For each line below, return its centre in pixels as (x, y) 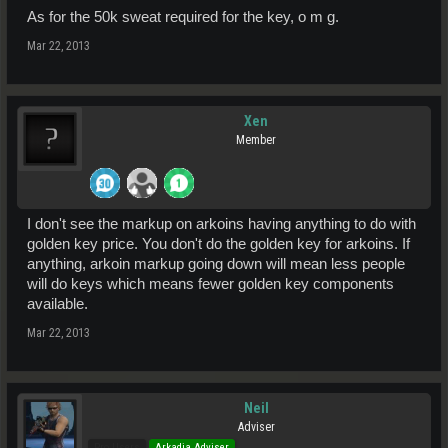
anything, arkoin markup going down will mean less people (216, 264)
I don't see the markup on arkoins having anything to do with (221, 224)
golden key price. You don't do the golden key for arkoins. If (218, 244)
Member (256, 140)
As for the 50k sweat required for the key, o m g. (183, 17)
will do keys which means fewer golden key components (210, 284)
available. (57, 304)
